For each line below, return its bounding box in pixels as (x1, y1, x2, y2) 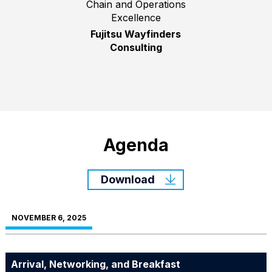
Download (101, 173, 155, 186)
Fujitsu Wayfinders (90, 28, 182, 41)
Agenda (103, 135, 169, 156)
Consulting (109, 41, 162, 54)
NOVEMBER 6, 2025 (11, 213, 86, 223)
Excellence (110, 12, 161, 24)
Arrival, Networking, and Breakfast (10, 258, 180, 271)
